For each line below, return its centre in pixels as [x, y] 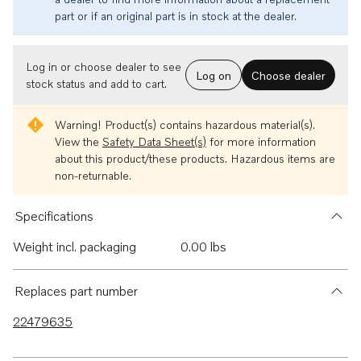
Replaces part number [76, 291]
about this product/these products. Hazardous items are [195, 158]
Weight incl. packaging [75, 247]
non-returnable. [93, 175]
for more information [261, 141]
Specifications [54, 216]
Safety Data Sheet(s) [154, 141]
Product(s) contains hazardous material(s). [208, 124]
